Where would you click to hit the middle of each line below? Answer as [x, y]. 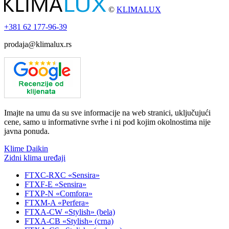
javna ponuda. [27, 131]
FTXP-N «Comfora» [59, 193]
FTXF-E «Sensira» [55, 184]
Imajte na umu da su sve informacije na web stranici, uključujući [107, 112]
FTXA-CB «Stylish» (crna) [69, 221]
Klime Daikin [26, 148]
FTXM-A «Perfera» [57, 202]
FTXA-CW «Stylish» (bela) [70, 212]
